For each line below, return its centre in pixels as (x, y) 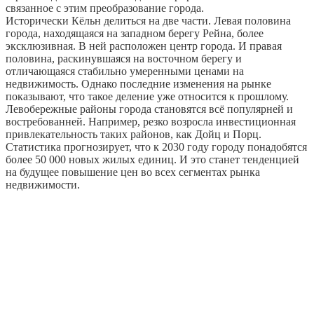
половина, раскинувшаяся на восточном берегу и (124, 58)
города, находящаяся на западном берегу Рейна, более (135, 33)
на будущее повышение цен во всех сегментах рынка (133, 172)
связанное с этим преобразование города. (105, 8)
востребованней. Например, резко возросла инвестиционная (151, 121)
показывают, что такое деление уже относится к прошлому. (147, 96)
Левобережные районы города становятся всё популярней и (149, 109)
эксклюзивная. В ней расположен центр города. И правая (144, 46)
